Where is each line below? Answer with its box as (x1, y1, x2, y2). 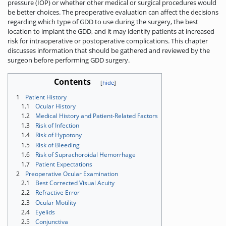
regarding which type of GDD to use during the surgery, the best (8, 17, 198, 26)
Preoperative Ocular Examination (25, 169, 118, 179)
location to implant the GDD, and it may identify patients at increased (8, 26, 214, 36)
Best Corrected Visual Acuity (35, 179, 115, 188)
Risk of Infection (35, 121, 79, 130)
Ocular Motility (35, 198, 76, 207)
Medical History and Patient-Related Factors (35, 111, 158, 120)
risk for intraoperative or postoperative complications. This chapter (8, 36, 208, 45)
